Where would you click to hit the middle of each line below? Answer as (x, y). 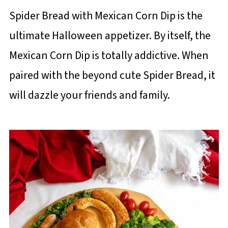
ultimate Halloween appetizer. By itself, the (110, 36)
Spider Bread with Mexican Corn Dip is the (106, 16)
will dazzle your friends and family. (89, 95)
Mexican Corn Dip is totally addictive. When (109, 55)
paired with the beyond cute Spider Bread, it (112, 75)
